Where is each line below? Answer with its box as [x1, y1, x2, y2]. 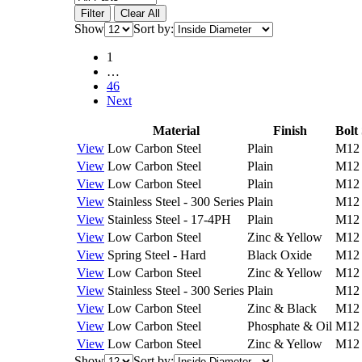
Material [152, 124, 200, 137]
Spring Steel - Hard [107, 248, 206, 262]
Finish [272, 124, 307, 137]
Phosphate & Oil [247, 319, 332, 333]
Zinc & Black [247, 301, 317, 315]
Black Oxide [247, 248, 312, 262]
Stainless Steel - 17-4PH [107, 213, 231, 226]
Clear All [120, 7, 160, 19]
